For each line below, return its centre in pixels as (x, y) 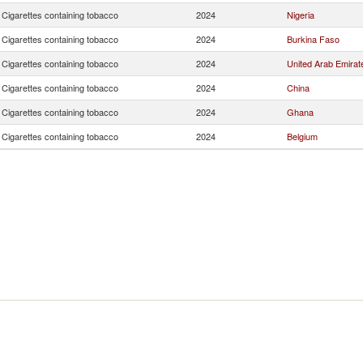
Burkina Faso (313, 39)
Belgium (302, 136)
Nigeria (301, 15)
